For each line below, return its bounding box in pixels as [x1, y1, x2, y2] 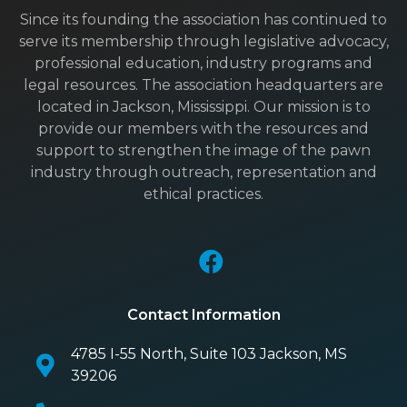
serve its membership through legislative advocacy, [18, 32, 389, 50]
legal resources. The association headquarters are [24, 75, 383, 94]
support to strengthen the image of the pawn [36, 141, 371, 159]
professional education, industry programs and [35, 54, 372, 72]
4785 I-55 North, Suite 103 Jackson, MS [70, 345, 347, 363]
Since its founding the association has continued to [20, 10, 387, 28]
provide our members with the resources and [38, 119, 369, 137]
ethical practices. [144, 184, 263, 203]
